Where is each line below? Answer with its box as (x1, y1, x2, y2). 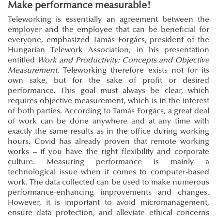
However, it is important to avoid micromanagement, (8, 199, 209, 207)
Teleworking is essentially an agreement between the (8, 16, 209, 24)
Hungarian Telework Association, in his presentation (8, 46, 209, 55)
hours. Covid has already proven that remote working (8, 138, 209, 146)
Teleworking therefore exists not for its (59, 67, 209, 75)
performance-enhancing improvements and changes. (8, 189, 209, 197)
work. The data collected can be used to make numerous (8, 179, 209, 187)
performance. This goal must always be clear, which (8, 87, 209, 95)
